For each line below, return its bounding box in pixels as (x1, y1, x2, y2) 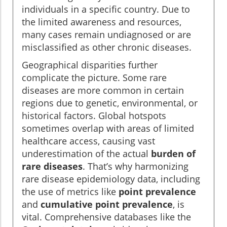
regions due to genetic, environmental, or (22, 97, 198, 109)
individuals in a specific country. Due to (22, 3, 190, 16)
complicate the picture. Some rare (22, 71, 167, 84)
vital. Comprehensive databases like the (22, 211, 191, 223)
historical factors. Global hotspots (22, 109, 166, 122)
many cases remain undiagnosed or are (22, 28, 191, 41)
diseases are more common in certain (22, 84, 184, 97)
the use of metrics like (22, 185, 119, 198)
